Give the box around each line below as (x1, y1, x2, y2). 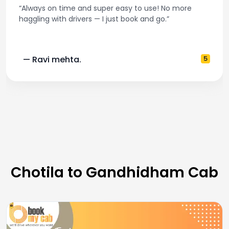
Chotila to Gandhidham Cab (11, 162, 218, 182)
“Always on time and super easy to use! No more (19, 3, 192, 13)
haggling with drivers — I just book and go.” (19, 13, 169, 24)
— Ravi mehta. (23, 53, 81, 65)
